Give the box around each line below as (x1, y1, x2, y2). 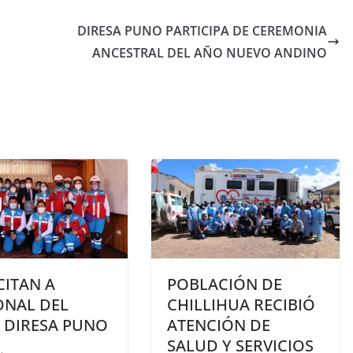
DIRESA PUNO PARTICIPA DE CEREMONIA (77, 22, 327, 40)
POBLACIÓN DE (167, 273, 282, 295)
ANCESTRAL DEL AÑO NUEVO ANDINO (92, 44, 327, 62)
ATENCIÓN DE (167, 314, 270, 336)
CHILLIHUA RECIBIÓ (167, 293, 315, 315)
